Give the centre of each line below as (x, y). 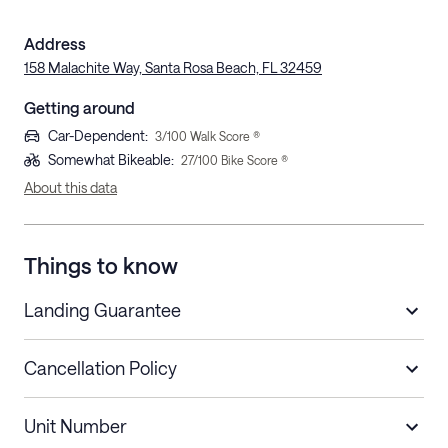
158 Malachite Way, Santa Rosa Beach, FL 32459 (173, 67)
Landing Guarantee (102, 310)
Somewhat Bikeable (109, 159)
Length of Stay (71, 408)
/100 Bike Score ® (240, 160)
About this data (70, 187)
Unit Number (75, 426)
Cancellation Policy (100, 368)
